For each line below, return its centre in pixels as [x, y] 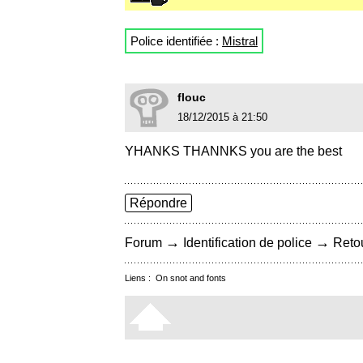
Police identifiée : [176, 41]
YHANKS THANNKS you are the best [233, 152]
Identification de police [248, 243]
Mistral [240, 41]
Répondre [158, 203]
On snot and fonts [191, 278]
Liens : [140, 278]
